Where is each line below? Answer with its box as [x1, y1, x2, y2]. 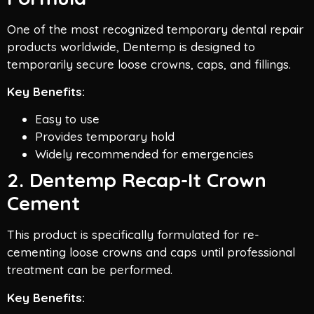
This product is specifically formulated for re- [7, 227, 259, 243]
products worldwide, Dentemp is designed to [7, 39, 255, 54]
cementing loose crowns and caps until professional [7, 245, 295, 260]
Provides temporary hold [35, 129, 175, 144]
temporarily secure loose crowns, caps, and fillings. [7, 56, 291, 71]
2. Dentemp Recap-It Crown [7, 168, 266, 193]
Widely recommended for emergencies [35, 146, 254, 162]
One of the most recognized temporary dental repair [7, 21, 303, 36]
